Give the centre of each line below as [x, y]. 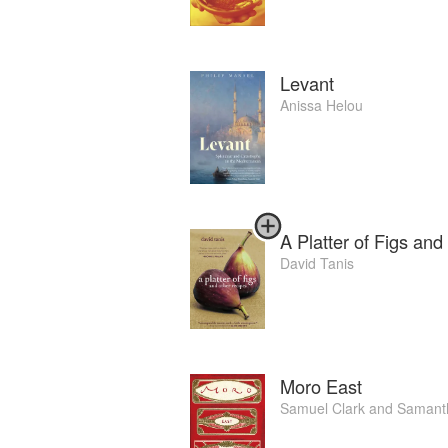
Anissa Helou [321, 104]
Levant [307, 82]
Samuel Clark [322, 408]
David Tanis [317, 262]
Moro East [321, 386]
